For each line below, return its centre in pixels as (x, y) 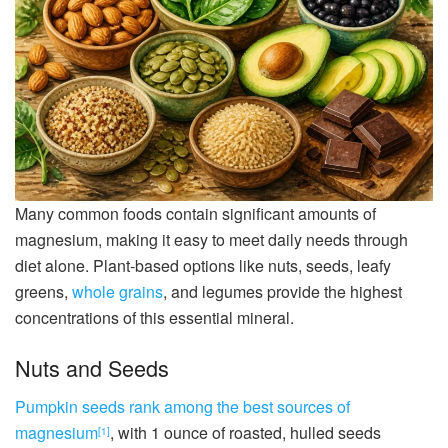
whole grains (117, 292)
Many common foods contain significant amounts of (195, 214)
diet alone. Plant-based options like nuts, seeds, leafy (203, 266)
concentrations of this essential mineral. (154, 318)
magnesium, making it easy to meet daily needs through (211, 240)
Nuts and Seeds (92, 367)
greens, (43, 292)
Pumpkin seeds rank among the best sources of (182, 406)
